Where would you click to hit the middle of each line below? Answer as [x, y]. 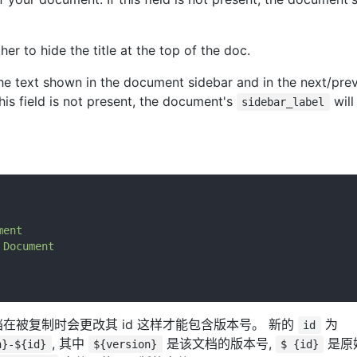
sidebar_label [283, 102]
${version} [126, 344]
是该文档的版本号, [219, 343]
